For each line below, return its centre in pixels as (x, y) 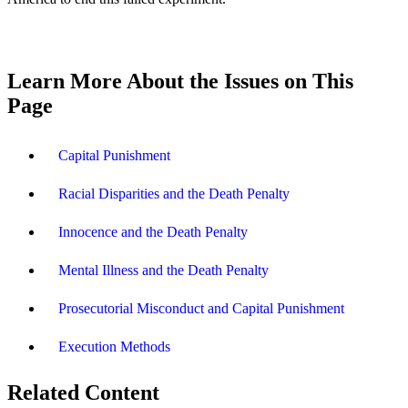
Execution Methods (114, 346)
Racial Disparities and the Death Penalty (174, 193)
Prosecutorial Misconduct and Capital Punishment (201, 308)
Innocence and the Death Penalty (153, 231)
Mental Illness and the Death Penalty (163, 270)
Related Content (83, 392)
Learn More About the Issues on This (180, 81)
